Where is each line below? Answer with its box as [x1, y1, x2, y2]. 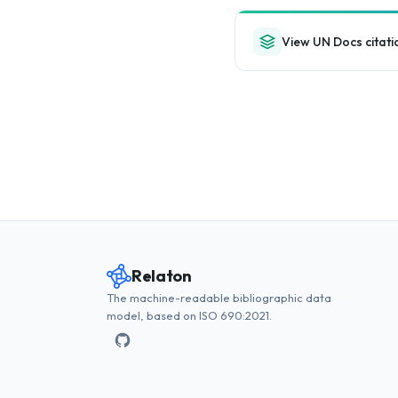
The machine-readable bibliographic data [107, 291, 331, 305]
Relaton [131, 266, 192, 286]
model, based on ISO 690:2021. [107, 308, 272, 322]
